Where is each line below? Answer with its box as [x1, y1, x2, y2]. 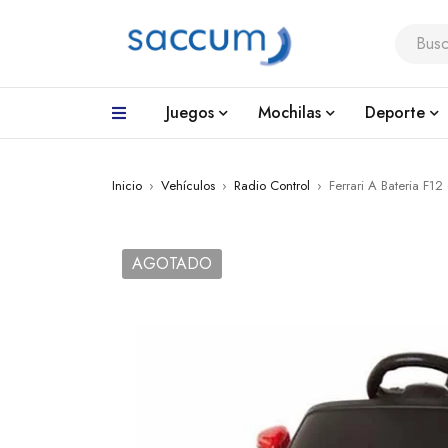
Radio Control [234, 176, 310, 195]
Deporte [365, 101, 425, 124]
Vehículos [161, 176, 215, 195]
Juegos [166, 101, 214, 124]
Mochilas [258, 101, 321, 124]
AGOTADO [132, 252, 212, 275]
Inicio [112, 176, 142, 195]
